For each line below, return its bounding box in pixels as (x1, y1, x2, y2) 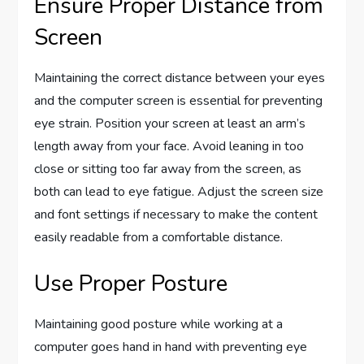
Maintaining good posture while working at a (34, 315, 284, 334)
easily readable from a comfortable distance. (34, 228, 284, 247)
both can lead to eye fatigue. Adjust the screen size (34, 183, 324, 201)
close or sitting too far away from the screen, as (34, 160, 302, 179)
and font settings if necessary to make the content (34, 206, 318, 224)
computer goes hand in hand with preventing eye (34, 338, 308, 357)
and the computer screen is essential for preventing (34, 92, 323, 110)
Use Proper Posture (34, 268, 228, 300)
